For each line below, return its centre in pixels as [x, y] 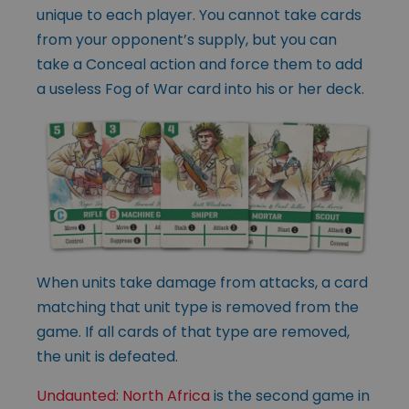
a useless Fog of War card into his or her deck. [200, 89]
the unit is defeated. [107, 356]
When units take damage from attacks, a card [202, 282]
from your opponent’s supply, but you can [187, 40]
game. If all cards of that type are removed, [193, 331]
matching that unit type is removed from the [198, 307]
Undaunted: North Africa [123, 395]
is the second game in [290, 395]
